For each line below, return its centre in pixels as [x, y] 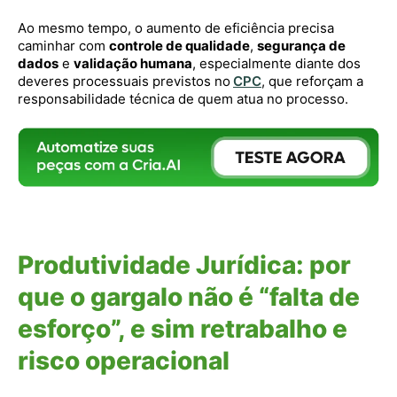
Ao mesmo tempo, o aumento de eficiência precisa [176, 27]
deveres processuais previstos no [124, 81]
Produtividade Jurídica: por [184, 265]
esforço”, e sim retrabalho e [183, 328]
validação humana [133, 63]
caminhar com [63, 45]
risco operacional [124, 360]
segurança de [301, 45]
